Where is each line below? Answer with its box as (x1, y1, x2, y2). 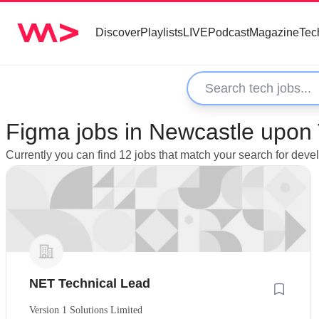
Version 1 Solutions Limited (29, 304, 142, 315)
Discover (95, 26, 140, 38)
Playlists (140, 26, 183, 38)
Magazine (249, 26, 299, 38)
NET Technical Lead (29, 276, 150, 291)
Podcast (208, 26, 249, 38)
